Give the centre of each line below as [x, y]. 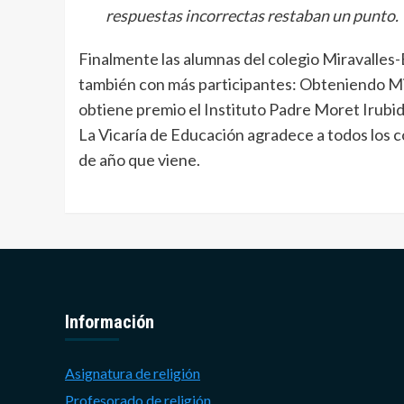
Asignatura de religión [133, 372]
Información [110, 321]
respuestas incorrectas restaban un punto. [252, 15]
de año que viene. [139, 159]
